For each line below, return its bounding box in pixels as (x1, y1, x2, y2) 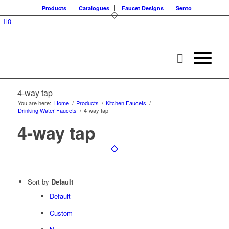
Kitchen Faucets (105, 99, 146, 107)
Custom (49, 208, 73, 218)
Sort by (27, 177, 51, 187)
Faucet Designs (122, 4, 164, 12)
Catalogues (79, 4, 110, 12)
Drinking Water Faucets (17, 106, 77, 114)
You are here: (17, 99, 51, 107)
